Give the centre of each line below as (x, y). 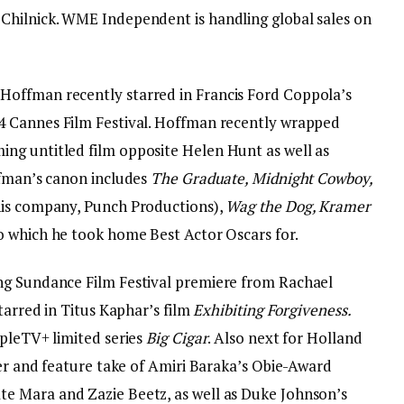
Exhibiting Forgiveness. (272, 310)
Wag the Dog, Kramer (298, 206)
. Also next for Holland (285, 338)
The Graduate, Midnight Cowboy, (262, 178)
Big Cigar (177, 338)
